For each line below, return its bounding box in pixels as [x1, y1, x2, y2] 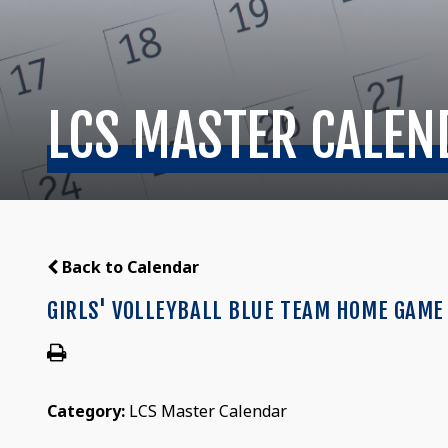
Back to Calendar [58, 255, 200, 278]
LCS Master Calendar [129, 399, 288, 422]
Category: [47, 399, 130, 422]
